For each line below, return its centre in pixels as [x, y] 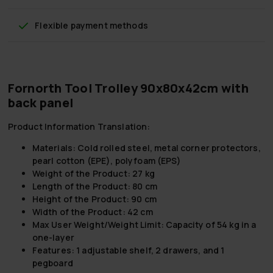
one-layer [53, 237]
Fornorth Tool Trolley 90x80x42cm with [128, 88]
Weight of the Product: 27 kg [93, 173]
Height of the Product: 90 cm [94, 199]
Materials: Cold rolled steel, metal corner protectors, [146, 147]
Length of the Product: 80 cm [94, 186]
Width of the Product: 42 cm [92, 211]
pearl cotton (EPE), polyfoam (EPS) [106, 160]
